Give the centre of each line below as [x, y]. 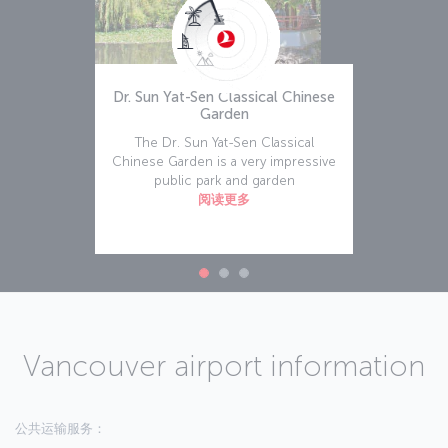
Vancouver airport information [224, 366]
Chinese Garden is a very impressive [224, 162]
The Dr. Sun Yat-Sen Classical [224, 143]
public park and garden [224, 181]
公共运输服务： [60, 429]
